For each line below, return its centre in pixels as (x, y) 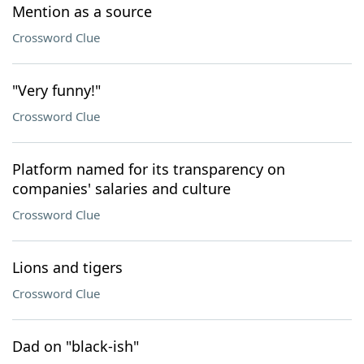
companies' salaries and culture (121, 188)
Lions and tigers (67, 267)
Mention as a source (82, 11)
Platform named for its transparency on (149, 169)
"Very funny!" (56, 90)
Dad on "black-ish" (76, 346)
